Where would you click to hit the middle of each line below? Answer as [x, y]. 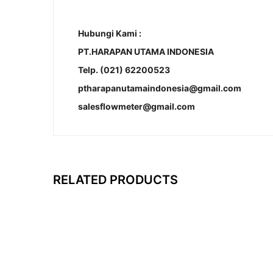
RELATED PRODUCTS [115, 179]
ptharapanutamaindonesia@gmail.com [160, 88]
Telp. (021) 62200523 [124, 70]
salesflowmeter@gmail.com [136, 106]
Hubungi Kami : [110, 33]
